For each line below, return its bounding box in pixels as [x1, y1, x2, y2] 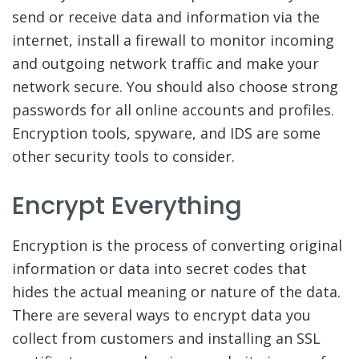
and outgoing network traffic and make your [12, 54, 319, 74]
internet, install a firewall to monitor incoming [12, 30, 334, 50]
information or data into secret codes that [12, 258, 307, 278]
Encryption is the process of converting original [12, 235, 342, 255]
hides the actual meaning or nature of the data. [12, 281, 341, 301]
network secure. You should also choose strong [12, 77, 338, 97]
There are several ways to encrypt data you [12, 305, 311, 325]
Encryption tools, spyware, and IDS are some [12, 123, 321, 143]
